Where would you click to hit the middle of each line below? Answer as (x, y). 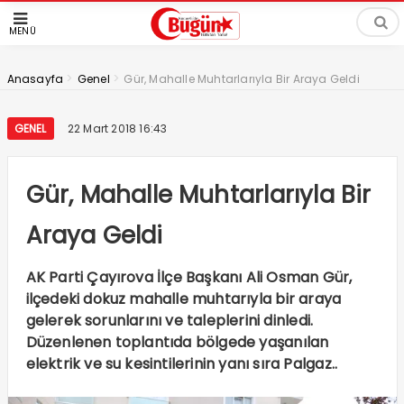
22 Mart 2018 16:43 (117, 129)
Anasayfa (35, 79)
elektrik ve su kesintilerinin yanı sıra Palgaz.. (182, 364)
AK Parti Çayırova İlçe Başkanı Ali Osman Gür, (189, 277)
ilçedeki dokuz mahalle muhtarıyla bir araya (184, 299)
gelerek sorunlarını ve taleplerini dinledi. (170, 321)
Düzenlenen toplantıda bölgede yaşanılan (177, 342)
